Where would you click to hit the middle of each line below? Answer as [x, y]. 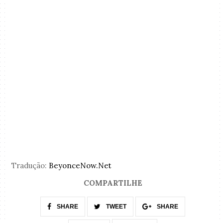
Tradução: [30, 165]
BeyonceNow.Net [80, 165]
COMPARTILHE [113, 183]
